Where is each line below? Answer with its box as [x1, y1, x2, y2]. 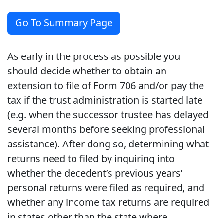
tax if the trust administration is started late [7, 93, 202, 107]
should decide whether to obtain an [7, 64, 166, 77]
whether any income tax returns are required [7, 195, 209, 209]
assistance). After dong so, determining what [7, 137, 209, 150]
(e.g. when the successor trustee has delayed [7, 108, 209, 121]
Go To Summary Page [15, 16, 112, 30]
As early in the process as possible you [7, 49, 180, 63]
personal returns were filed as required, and [7, 181, 204, 194]
